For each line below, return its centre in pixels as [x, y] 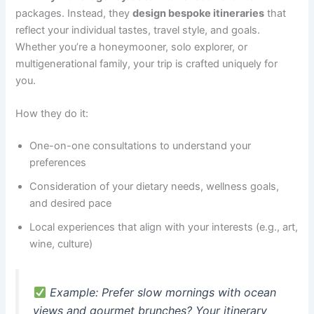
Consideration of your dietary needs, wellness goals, [155, 187]
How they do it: [52, 114]
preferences [58, 163]
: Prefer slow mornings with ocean [185, 293]
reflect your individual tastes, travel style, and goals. [138, 30]
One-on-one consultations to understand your [141, 146]
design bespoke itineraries [199, 14]
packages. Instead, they [74, 14]
